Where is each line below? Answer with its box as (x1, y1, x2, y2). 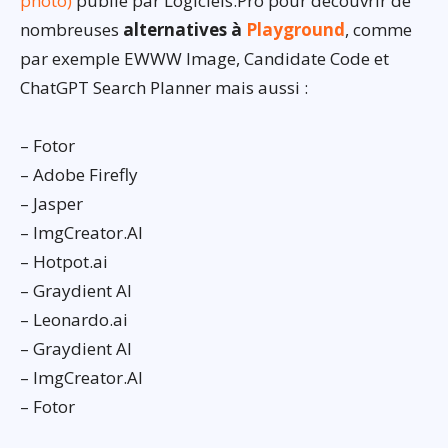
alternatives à (123, 18, 246, 42)
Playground (246, 18, 345, 42)
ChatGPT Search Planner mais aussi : (20, 76, 308, 100)
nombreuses (20, 18, 123, 42)
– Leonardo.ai (20, 308, 128, 332)
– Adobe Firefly (20, 163, 138, 187)
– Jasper (20, 192, 83, 216)
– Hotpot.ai (20, 250, 108, 274)
